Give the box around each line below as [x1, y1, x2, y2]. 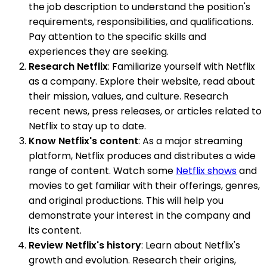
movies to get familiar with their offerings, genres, [29, 179, 260, 193]
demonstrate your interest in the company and [29, 209, 250, 222]
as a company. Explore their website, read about [29, 74, 255, 88]
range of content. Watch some [29, 164, 176, 178]
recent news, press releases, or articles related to [29, 104, 262, 118]
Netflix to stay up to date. [29, 119, 146, 133]
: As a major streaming [138, 134, 243, 148]
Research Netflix [29, 60, 108, 73]
